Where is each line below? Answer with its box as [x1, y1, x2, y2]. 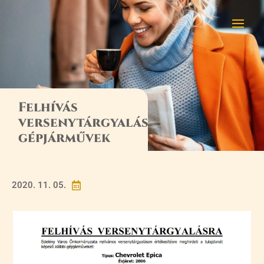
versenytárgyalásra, [18, 114, 170, 131]
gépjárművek [18, 130, 111, 147]
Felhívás [18, 99, 78, 116]
